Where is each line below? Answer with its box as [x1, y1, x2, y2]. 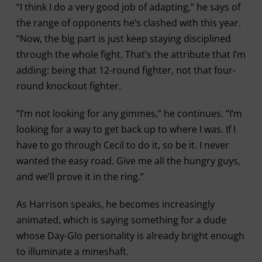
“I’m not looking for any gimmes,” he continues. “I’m [16, 107, 242, 120]
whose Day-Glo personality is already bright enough [16, 229, 244, 242]
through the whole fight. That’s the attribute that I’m [16, 48, 246, 61]
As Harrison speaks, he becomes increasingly [16, 198, 215, 211]
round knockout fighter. [16, 80, 121, 92]
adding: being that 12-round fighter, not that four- [16, 64, 236, 77]
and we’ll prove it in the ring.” [16, 170, 144, 183]
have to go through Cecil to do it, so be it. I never [16, 139, 229, 151]
